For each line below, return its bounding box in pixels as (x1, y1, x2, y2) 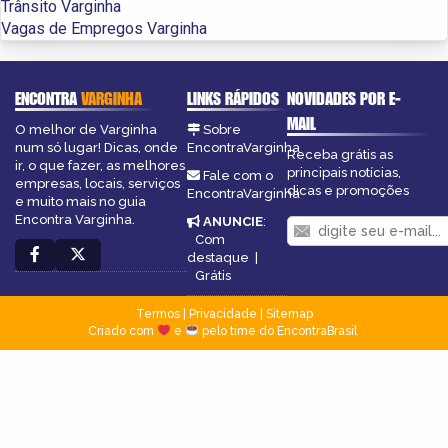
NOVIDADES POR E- (287, 87, 402, 109)
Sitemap (265, 306, 313, 321)
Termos (135, 306, 180, 321)
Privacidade (188, 306, 257, 321)
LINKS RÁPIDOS (186, 87, 279, 109)
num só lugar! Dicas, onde (15, 139, 178, 155)
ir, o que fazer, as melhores (15, 157, 185, 173)
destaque (186, 249, 249, 265)
